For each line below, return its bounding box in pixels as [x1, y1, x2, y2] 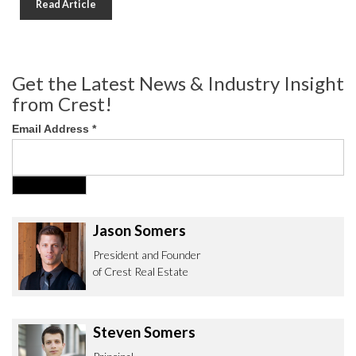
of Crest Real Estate [92, 265, 188, 279]
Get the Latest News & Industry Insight [12, 71, 344, 95]
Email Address [12, 122, 92, 135]
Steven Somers [92, 323, 195, 342]
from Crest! [12, 91, 112, 115]
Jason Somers [92, 221, 186, 240]
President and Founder [92, 248, 201, 262]
